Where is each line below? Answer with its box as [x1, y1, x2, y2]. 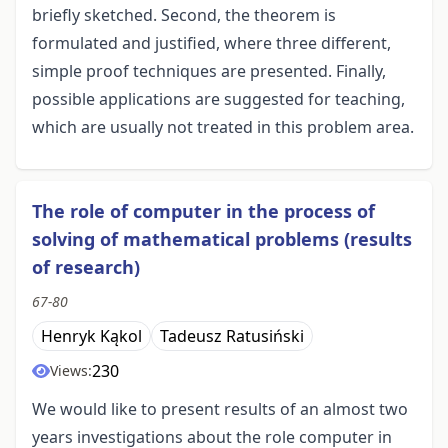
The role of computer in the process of [32, 199, 375, 224]
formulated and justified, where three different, [32, 32, 391, 55]
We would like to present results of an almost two [32, 398, 408, 421]
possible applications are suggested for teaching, [32, 88, 405, 111]
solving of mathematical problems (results [32, 227, 412, 252]
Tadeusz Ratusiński [160, 325, 304, 348]
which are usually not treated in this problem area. [32, 116, 414, 139]
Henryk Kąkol [41, 325, 142, 348]
